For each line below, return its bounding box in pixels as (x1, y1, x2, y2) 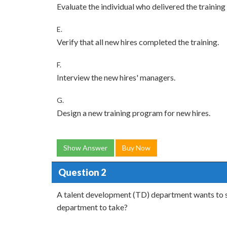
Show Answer (63, 143, 107, 152)
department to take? (57, 202, 128, 212)
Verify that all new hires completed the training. (57, 37, 219, 47)
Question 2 (58, 166, 106, 178)
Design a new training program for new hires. (57, 108, 210, 118)
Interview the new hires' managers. (57, 72, 175, 82)
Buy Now (122, 143, 150, 152)
